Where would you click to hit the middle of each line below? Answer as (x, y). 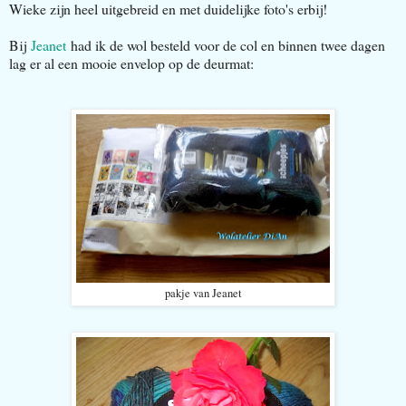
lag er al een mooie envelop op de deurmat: (131, 63)
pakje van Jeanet (203, 293)
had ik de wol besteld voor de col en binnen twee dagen (226, 44)
